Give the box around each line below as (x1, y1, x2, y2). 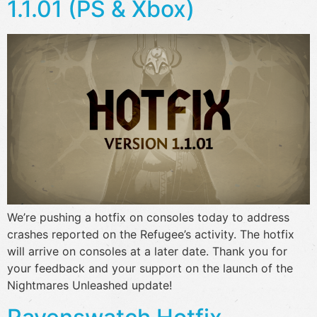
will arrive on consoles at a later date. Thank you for (7, 244, 287, 259)
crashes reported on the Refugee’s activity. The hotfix (7, 227, 294, 242)
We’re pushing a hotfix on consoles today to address (7, 210, 289, 225)
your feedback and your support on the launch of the (7, 261, 293, 276)
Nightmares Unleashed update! (7, 278, 172, 293)
